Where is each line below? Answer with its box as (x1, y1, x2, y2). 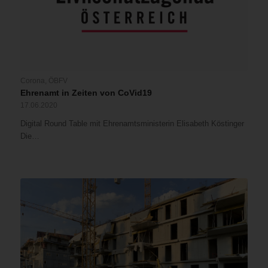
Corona (20, 77, 45, 85)
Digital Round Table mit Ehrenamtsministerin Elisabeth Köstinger (20, 119, 244, 129)
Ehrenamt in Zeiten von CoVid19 (20, 88, 152, 98)
